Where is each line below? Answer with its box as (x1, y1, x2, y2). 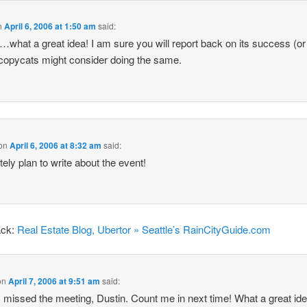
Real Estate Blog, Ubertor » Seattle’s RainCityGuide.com (17, 221, 271, 236)
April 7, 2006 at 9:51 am (8, 274, 101, 287)
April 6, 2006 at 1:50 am (4, 20, 97, 33)
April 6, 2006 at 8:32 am (10, 138, 102, 151)
